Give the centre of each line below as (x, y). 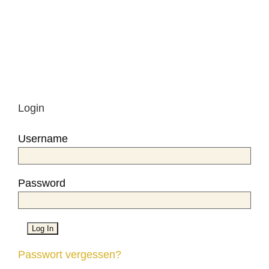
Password (42, 183)
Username (43, 138)
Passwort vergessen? (70, 254)
